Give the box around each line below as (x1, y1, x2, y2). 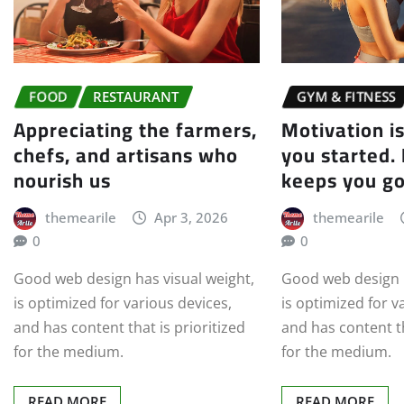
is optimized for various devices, (14, 293, 232, 314)
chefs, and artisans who (14, 135, 238, 174)
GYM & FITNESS (297, 87, 397, 106)
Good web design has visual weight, (14, 269, 254, 289)
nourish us (14, 161, 111, 199)
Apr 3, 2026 (154, 207, 229, 226)
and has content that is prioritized (14, 317, 245, 338)
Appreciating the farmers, (14, 110, 257, 149)
